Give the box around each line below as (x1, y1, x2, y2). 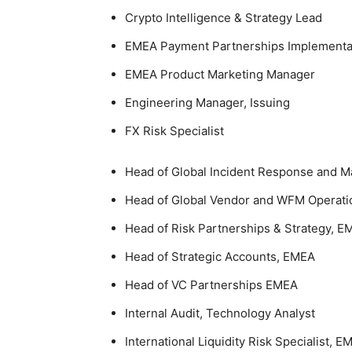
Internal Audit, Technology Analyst (125, 305, 315, 321)
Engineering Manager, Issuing (125, 94, 290, 110)
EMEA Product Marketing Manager (125, 66, 315, 82)
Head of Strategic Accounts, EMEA (125, 248, 315, 264)
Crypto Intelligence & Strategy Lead (125, 9, 322, 25)
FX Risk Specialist (125, 123, 224, 138)
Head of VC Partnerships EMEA (125, 277, 298, 292)
